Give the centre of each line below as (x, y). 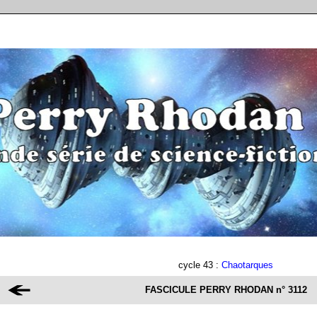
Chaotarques (247, 265)
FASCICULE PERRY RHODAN (209, 290)
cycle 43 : (200, 265)
